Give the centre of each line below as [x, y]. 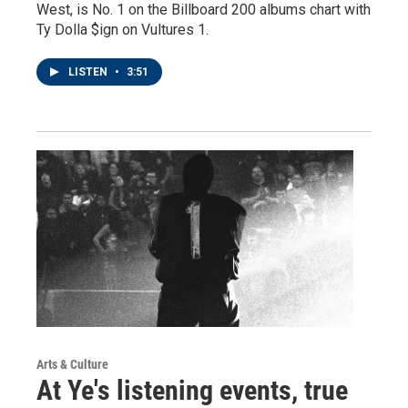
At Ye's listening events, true [192, 390]
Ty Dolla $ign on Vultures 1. [122, 30]
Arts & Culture [72, 364]
